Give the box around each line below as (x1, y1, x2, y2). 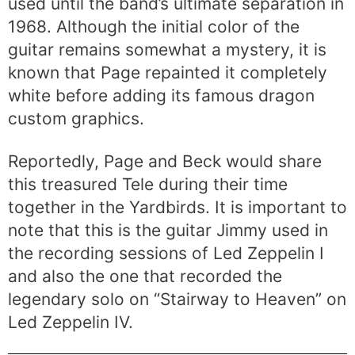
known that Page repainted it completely (8, 62, 327, 82)
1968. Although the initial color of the (8, 16, 300, 36)
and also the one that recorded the (8, 265, 282, 286)
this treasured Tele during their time (8, 174, 288, 194)
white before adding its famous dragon (8, 85, 315, 105)
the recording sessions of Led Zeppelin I (8, 242, 324, 263)
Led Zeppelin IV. (8, 311, 133, 332)
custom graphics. (8, 108, 144, 128)
